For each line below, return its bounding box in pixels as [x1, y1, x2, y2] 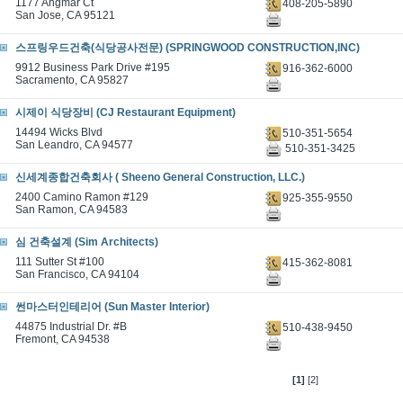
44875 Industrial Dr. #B [15, 320, 127, 333]
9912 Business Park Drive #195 [15, 61, 170, 74]
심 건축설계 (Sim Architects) [15, 236, 158, 248]
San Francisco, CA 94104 [15, 268, 139, 281]
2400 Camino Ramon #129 [15, 191, 148, 203]
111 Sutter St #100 [15, 255, 104, 268]
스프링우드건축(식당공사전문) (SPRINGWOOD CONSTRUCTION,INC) [15, 41, 360, 54]
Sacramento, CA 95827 [15, 74, 129, 86]
